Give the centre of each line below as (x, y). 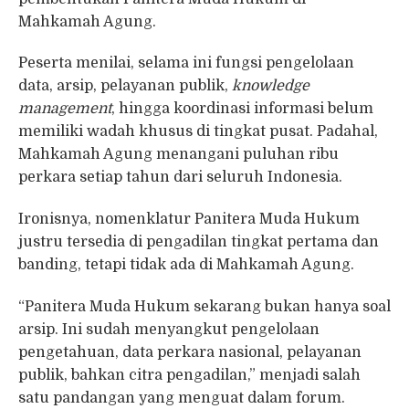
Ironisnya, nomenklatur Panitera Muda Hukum (189, 220)
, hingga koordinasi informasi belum (242, 109)
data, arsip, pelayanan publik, (125, 86)
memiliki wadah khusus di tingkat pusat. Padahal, (198, 132)
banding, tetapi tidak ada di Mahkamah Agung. (186, 265)
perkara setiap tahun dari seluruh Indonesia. (180, 178)
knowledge (271, 86)
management (65, 109)
